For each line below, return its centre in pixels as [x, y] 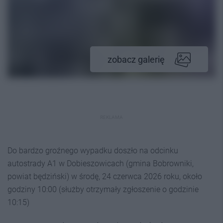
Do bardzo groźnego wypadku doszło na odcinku [93, 151]
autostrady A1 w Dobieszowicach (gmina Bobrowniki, [101, 164]
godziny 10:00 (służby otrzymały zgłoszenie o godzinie [103, 189]
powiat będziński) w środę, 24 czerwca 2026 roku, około [105, 176]
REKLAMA [111, 117]
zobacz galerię [136, 59]
